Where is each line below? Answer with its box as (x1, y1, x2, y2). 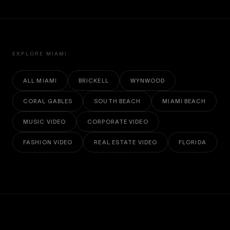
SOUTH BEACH (94, 98, 141, 104)
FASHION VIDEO (23, 139, 73, 145)
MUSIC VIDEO (23, 119, 66, 125)
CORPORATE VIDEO (87, 119, 148, 125)
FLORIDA (179, 139, 206, 145)
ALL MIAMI (23, 78, 57, 84)
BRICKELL (78, 78, 109, 84)
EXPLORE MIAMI (12, 51, 68, 56)
